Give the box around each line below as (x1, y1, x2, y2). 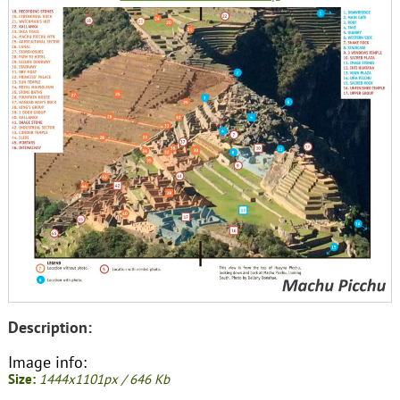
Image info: (7, 351, 87, 372)
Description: (7, 317, 92, 338)
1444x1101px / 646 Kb (38, 370, 170, 387)
